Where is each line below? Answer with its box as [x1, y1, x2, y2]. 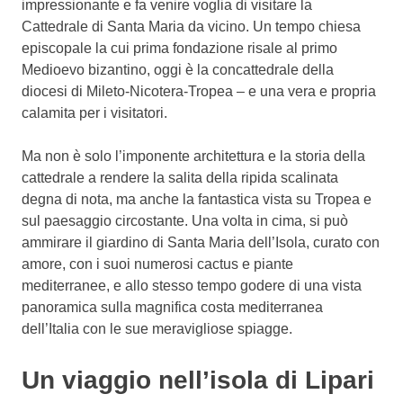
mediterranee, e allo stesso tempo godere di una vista [22, 277, 362, 293]
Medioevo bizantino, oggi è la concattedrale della [22, 61, 334, 77]
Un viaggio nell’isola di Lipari [22, 365, 374, 394]
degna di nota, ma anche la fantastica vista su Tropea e [22, 191, 372, 207]
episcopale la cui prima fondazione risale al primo [22, 40, 337, 56]
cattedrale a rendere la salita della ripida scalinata [22, 169, 338, 185]
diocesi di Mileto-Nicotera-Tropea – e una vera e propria [22, 83, 376, 99]
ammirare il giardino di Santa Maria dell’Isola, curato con [22, 234, 380, 250]
